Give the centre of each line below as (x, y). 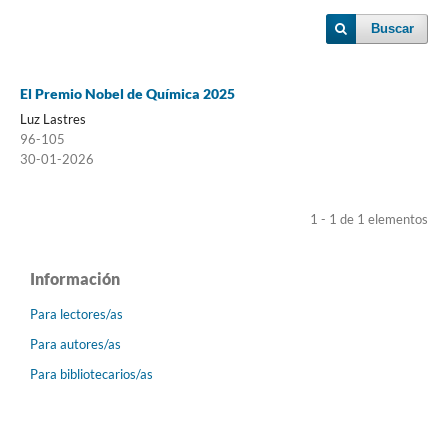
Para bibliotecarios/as (91, 373)
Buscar (393, 28)
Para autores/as (75, 343)
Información (75, 278)
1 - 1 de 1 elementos (369, 218)
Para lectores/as (76, 313)
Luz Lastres (52, 118)
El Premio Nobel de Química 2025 (127, 93)
